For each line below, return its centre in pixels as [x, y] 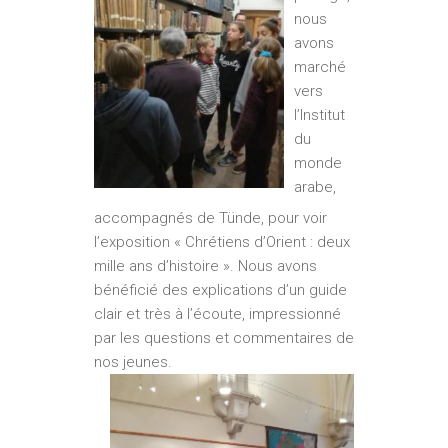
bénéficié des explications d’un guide [220, 290]
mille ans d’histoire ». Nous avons [205, 266]
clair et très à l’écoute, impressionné [217, 314]
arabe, [315, 187]
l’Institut [319, 115]
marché [320, 67]
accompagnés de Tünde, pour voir [210, 218]
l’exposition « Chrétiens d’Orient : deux [222, 242]
